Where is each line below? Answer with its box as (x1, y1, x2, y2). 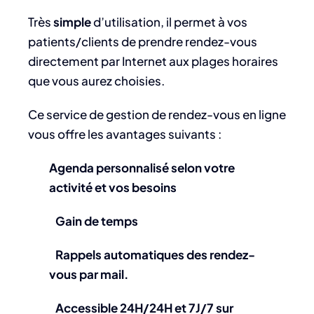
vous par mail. (49, 266, 128, 282)
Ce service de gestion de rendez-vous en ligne (28, 107, 286, 123)
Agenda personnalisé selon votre (49, 160, 235, 176)
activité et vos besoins (49, 179, 177, 196)
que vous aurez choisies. (28, 73, 165, 89)
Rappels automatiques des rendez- (55, 247, 255, 263)
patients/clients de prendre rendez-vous (28, 34, 257, 50)
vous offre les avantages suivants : (28, 126, 221, 142)
